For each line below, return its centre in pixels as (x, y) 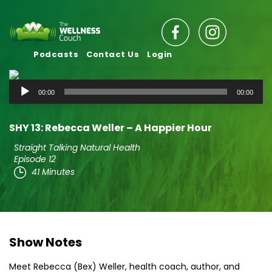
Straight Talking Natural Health (77, 148)
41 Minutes (53, 172)
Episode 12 (35, 159)
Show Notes (46, 242)
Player (24, 102)
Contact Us (113, 54)
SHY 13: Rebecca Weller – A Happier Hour (110, 128)
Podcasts (56, 54)
